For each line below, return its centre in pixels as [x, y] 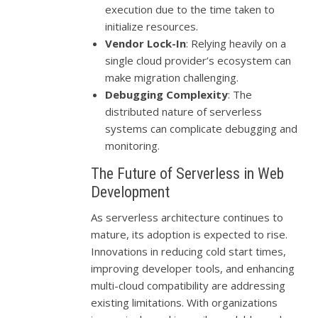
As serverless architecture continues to [187, 217]
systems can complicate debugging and [202, 128]
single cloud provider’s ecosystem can [198, 60]
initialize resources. [152, 26]
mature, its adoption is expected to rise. [190, 234]
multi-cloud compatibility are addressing [188, 285]
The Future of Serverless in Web [188, 173]
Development [131, 192]
